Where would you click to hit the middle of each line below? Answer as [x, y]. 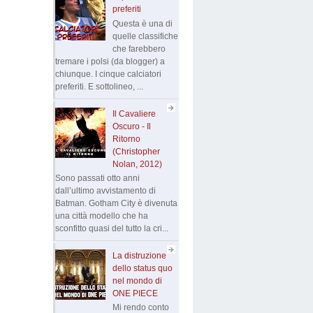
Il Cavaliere [134, 114]
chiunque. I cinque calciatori [108, 74]
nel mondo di [137, 281]
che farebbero [139, 49]
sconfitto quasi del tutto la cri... [112, 228]
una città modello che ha [102, 216]
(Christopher [136, 151]
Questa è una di [142, 23]
